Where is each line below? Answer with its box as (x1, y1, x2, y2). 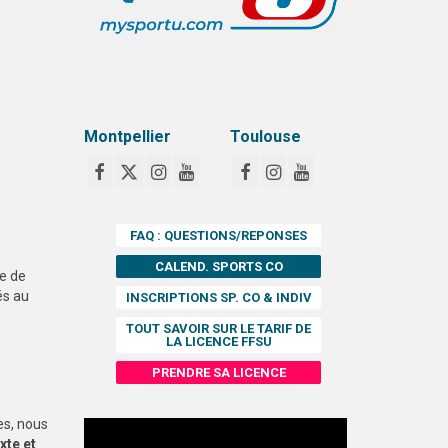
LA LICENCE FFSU (165, 333, 272, 349)
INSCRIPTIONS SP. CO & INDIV (125, 289, 312, 305)
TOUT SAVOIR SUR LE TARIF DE (126, 320, 312, 336)
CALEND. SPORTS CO (154, 258, 283, 274)
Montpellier (83, 127, 171, 147)
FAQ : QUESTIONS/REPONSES (130, 227, 308, 243)
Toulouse (229, 127, 301, 147)
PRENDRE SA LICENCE (151, 364, 286, 380)
